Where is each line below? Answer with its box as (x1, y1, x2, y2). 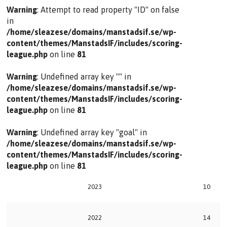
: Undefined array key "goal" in (37, 128, 147, 137)
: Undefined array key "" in (37, 72, 132, 82)
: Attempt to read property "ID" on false (37, 5, 180, 15)
